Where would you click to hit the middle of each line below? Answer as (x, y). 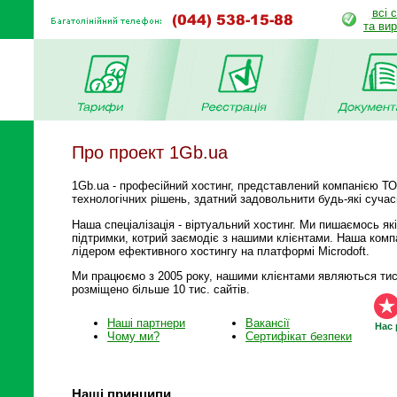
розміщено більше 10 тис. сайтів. (161, 290)
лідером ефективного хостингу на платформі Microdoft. (221, 251)
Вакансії (268, 323)
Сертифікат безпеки (299, 337)
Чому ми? (133, 337)
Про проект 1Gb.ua (150, 152)
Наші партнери (146, 323)
